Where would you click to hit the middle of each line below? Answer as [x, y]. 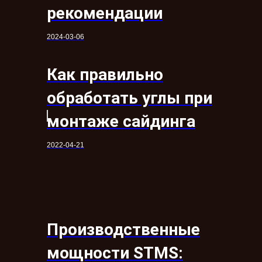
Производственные [123, 229]
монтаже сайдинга [121, 121]
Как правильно [105, 74]
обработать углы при [130, 98]
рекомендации [105, 13]
